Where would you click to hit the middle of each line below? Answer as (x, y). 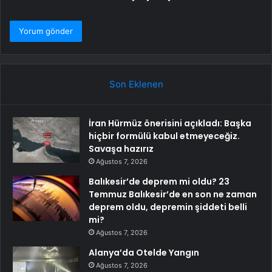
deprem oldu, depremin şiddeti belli (168, 207)
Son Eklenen (136, 84)
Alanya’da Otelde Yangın (144, 252)
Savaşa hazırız (121, 148)
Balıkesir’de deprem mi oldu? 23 (159, 181)
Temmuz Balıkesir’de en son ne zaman (173, 194)
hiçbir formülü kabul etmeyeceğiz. (164, 136)
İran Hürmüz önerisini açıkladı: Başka (170, 123)
